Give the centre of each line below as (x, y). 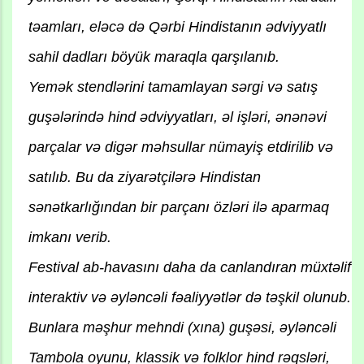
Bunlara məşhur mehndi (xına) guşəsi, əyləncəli (182, 328)
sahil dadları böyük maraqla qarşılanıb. (154, 57)
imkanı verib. (70, 238)
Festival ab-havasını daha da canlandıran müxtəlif (190, 268)
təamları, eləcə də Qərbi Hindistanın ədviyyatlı (178, 27)
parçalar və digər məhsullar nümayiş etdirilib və (181, 147)
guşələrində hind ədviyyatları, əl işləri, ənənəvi (178, 117)
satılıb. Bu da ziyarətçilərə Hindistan (145, 178)
